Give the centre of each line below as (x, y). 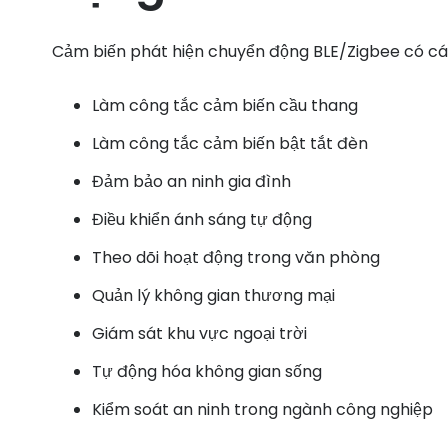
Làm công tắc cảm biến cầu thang (225, 106)
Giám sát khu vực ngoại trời (199, 334)
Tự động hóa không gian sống (207, 372)
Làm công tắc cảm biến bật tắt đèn (230, 144)
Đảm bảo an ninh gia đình (191, 182)
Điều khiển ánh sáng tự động (202, 220)
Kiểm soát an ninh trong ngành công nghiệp (262, 410)
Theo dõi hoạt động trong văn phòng (236, 258)
